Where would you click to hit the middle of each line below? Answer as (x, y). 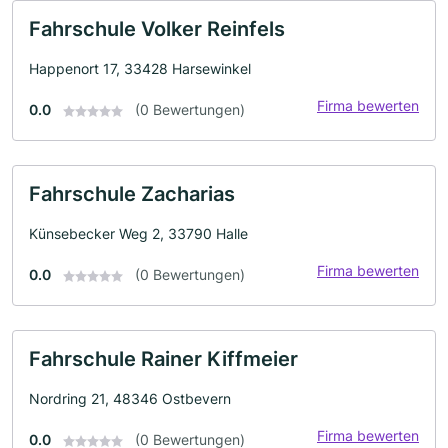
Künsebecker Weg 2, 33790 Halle (138, 233)
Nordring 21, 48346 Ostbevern (130, 398)
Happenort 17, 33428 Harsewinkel (140, 68)
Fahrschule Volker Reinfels (157, 29)
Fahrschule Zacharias (132, 194)
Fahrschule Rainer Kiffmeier (163, 359)
